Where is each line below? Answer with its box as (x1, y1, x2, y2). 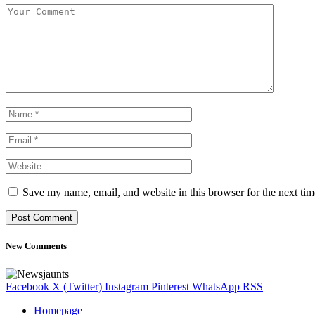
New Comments (6, 240, 67, 252)
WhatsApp (192, 280, 240, 292)
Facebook (6, 280, 49, 292)
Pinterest (151, 280, 189, 292)
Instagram (105, 280, 148, 292)
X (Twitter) (52, 280, 102, 292)
